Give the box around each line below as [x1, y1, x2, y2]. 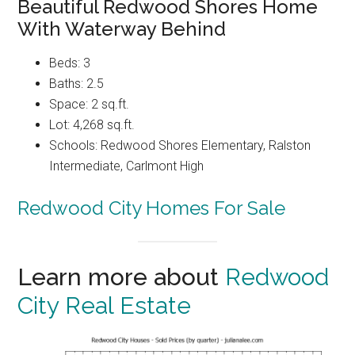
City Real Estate [17, 292, 192, 320]
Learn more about [17, 263, 226, 292]
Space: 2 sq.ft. [49, 97, 130, 113]
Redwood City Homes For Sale [17, 197, 286, 220]
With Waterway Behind [17, 17, 227, 41]
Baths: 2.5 [49, 76, 105, 92]
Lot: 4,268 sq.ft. [49, 117, 136, 133]
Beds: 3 [49, 55, 91, 71]
